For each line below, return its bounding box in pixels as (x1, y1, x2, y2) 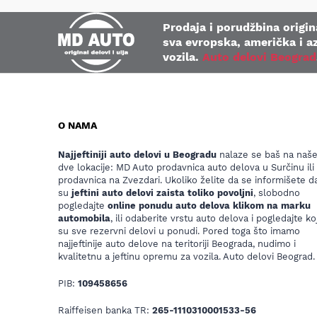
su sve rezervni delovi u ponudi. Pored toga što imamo (58, 225, 300, 236)
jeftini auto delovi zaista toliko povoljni (71, 187, 253, 198)
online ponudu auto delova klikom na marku (108, 200, 311, 211)
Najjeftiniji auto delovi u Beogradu (58, 149, 217, 160)
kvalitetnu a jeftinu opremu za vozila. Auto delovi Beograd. (58, 250, 315, 262)
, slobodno (253, 187, 300, 198)
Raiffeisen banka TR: (58, 304, 152, 316)
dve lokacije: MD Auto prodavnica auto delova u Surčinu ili (58, 161, 314, 173)
